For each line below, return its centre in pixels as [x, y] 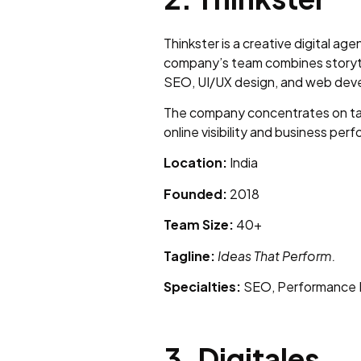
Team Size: [199, 225]
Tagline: [189, 255]
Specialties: [202, 287]
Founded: [195, 193]
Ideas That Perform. [277, 255]
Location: [195, 163]
